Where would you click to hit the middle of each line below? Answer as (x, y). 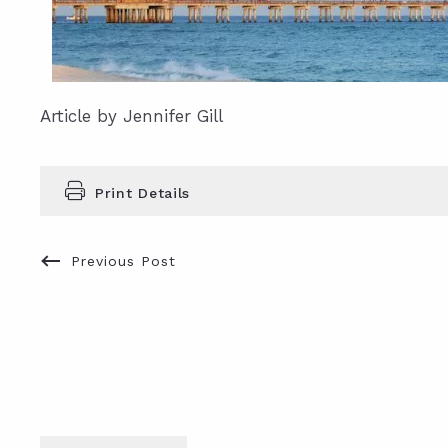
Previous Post (123, 260)
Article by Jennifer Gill (131, 115)
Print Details (143, 192)
